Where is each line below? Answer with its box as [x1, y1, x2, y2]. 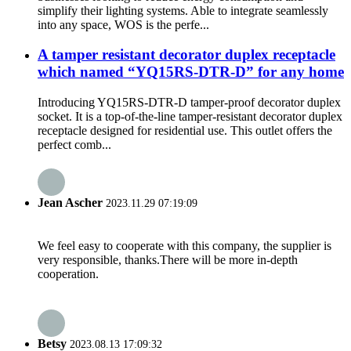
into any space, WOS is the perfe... [38, 17, 209, 31]
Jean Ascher [38, 196, 103, 210]
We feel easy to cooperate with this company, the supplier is [38, 238, 331, 252]
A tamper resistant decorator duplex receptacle [38, 46, 335, 63]
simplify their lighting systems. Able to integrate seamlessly [38, 3, 328, 17]
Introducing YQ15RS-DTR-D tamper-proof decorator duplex [38, 95, 341, 109]
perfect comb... [38, 137, 111, 151]
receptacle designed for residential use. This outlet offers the [38, 123, 332, 137]
